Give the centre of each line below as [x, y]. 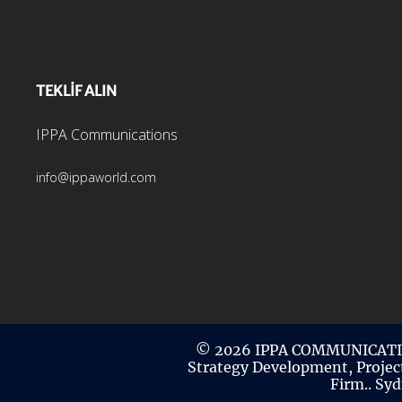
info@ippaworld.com [96, 178]
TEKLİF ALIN [76, 91]
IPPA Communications [107, 135]
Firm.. [353, 385]
